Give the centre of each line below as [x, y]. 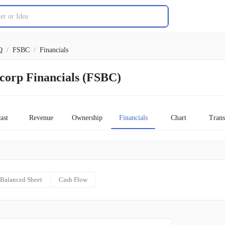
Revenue [41, 118]
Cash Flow [73, 180]
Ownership [87, 118]
